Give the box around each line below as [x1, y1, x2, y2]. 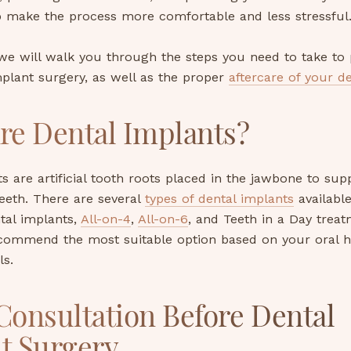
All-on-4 [80, 211, 131, 226]
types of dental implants [144, 190, 294, 206]
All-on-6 [137, 211, 188, 226]
